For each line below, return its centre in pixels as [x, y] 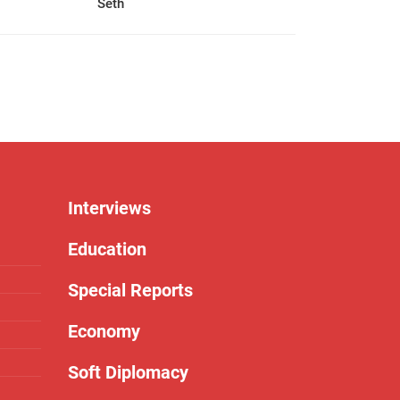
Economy [104, 331]
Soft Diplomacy [128, 372]
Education [107, 249]
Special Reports [130, 290]
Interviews [109, 208]
